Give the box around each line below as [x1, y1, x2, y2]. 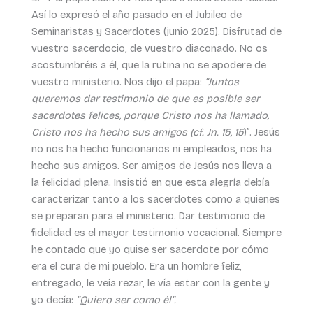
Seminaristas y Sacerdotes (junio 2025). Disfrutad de [31, 24, 282, 38]
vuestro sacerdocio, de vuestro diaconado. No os [31, 41, 268, 54]
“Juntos [204, 75, 239, 88]
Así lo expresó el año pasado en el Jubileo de [31, 8, 242, 21]
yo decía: [31, 293, 76, 306]
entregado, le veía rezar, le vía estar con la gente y [31, 276, 270, 289]
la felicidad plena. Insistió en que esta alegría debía [31, 175, 270, 189]
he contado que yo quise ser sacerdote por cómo [31, 242, 269, 256]
